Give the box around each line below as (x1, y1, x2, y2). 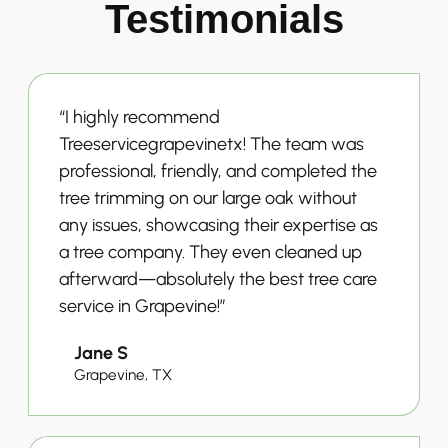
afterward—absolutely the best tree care (59, 267, 377, 290)
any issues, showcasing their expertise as (59, 213, 378, 236)
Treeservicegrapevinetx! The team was (59, 132, 364, 155)
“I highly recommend (59, 105, 220, 128)
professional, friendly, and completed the (59, 159, 377, 182)
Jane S (74, 341, 128, 364)
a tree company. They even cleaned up (59, 240, 362, 263)
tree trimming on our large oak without (59, 186, 357, 209)
